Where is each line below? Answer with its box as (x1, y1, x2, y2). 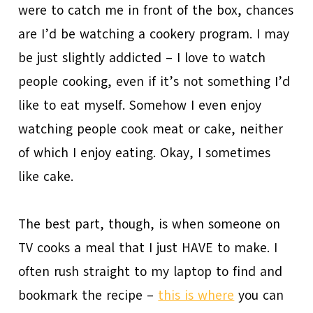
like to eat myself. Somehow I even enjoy (18, 96, 262, 115)
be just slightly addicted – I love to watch (18, 48, 266, 67)
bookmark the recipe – (18, 286, 159, 305)
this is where (158, 286, 235, 305)
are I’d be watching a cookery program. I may (18, 24, 290, 43)
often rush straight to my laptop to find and (18, 262, 283, 281)
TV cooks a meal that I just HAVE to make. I (18, 238, 278, 257)
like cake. (18, 167, 74, 186)
